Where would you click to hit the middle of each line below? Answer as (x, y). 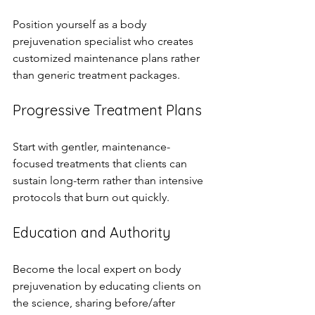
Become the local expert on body (98, 269)
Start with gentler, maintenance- (91, 146)
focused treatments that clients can (101, 163)
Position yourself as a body (81, 24)
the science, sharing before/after (95, 302)
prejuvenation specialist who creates (104, 41)
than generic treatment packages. (96, 75)
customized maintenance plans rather (108, 58)
